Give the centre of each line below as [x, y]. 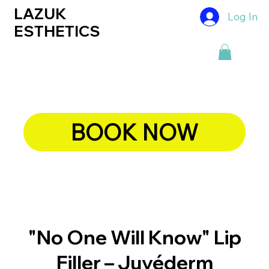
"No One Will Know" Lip [134, 237]
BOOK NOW [134, 132]
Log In [242, 17]
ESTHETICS [57, 31]
